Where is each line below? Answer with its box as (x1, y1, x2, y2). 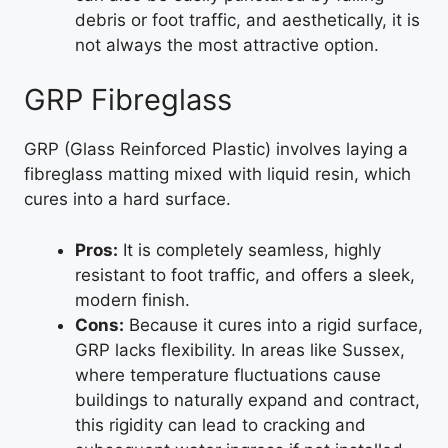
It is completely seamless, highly (118, 239, 381, 260)
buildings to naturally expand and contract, (75, 389, 420, 410)
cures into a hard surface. (24, 189, 231, 209)
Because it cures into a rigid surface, (124, 314, 423, 335)
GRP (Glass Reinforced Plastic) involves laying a (24, 139, 408, 159)
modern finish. (75, 289, 190, 310)
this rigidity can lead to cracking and (75, 414, 366, 435)
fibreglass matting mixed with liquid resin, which (24, 164, 411, 184)
